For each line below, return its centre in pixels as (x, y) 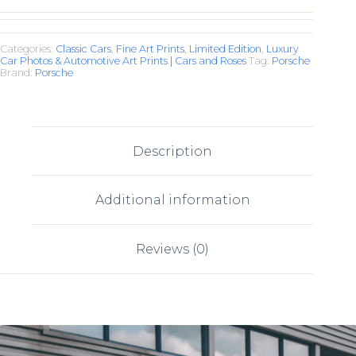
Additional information (172, 200)
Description (173, 151)
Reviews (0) (173, 249)
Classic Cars (83, 48)
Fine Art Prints (150, 48)
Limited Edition (225, 48)
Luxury (282, 48)
